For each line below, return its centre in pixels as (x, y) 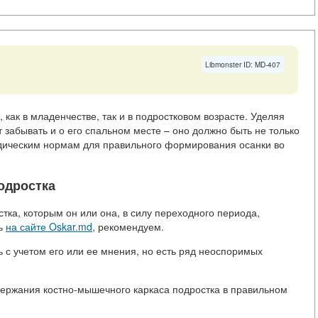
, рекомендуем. (128, 227)
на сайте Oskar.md (49, 227)
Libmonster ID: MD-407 (243, 65)
